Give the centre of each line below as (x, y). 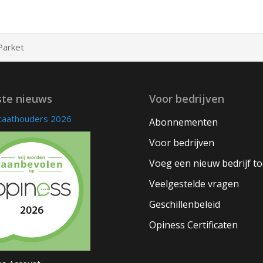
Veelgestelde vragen (194, 184)
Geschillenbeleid (185, 204)
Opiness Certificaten (193, 225)
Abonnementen (183, 122)
